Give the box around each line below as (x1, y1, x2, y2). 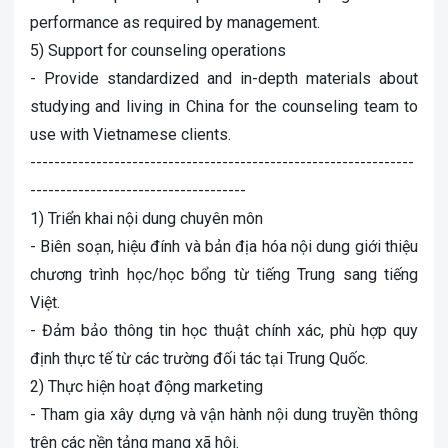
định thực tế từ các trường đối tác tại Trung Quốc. (30, 349, 368, 368)
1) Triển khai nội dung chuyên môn (30, 209, 263, 228)
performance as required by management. (30, 13, 320, 32)
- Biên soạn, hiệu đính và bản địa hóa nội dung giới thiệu (30, 237, 418, 256)
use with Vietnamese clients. (30, 125, 231, 144)
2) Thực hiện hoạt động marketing (30, 377, 263, 396)
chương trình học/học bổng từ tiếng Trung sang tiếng (30, 265, 418, 284)
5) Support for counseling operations (30, 41, 286, 60)
